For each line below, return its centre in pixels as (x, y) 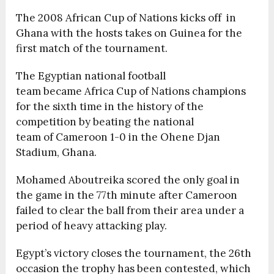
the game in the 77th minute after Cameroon (127, 195)
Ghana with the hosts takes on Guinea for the (129, 33)
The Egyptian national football (91, 76)
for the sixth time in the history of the (110, 107)
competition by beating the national (105, 122)
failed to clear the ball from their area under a (130, 211)
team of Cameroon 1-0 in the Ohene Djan (118, 137)
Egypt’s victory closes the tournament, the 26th (134, 254)
